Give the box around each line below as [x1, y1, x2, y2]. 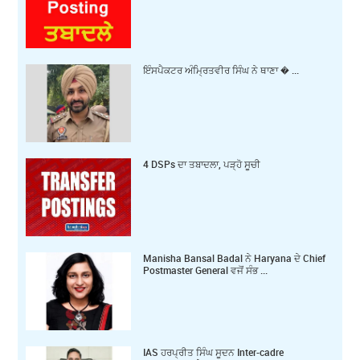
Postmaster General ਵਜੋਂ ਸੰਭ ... [143, 264, 268, 277]
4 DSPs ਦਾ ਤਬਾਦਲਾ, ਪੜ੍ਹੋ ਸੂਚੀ [143, 157, 261, 171]
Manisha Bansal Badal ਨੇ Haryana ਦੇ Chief [143, 252, 326, 265]
